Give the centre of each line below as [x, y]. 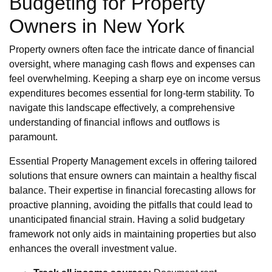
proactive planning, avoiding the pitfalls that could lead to [131, 205]
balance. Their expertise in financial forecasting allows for [132, 191]
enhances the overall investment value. [93, 249]
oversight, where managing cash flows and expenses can [132, 64]
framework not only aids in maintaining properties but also [133, 234]
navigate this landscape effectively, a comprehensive [122, 108]
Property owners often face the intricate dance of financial [132, 50]
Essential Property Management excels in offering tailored [133, 161]
